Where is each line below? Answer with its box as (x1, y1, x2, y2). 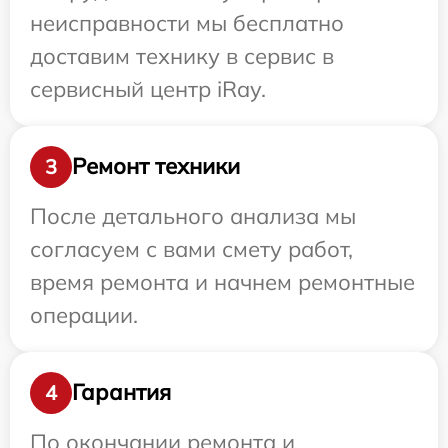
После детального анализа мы (30, 201, 356, 230)
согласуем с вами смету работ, (30, 234, 353, 263)
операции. (30, 300, 138, 329)
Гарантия (72, 378, 171, 407)
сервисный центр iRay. (30, 74, 266, 103)
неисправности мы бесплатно (30, 8, 344, 37)
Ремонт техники (72, 152, 240, 181)
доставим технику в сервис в (30, 41, 334, 70)
